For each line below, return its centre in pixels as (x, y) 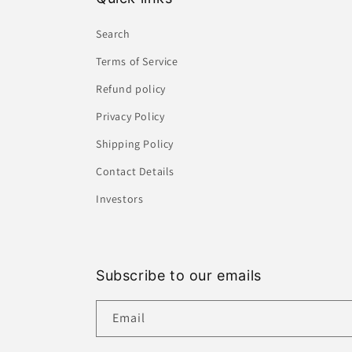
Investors (120, 199)
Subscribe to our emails (179, 275)
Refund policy (131, 89)
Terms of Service (137, 61)
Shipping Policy (135, 144)
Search (113, 34)
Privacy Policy (130, 116)
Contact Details (135, 171)
